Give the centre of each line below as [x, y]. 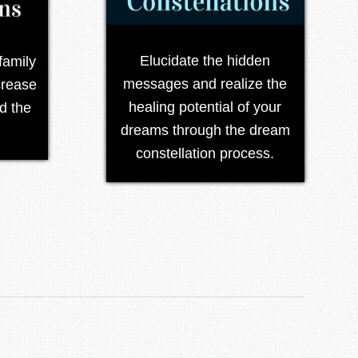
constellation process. [205, 154]
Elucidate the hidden [205, 61]
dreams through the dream [205, 131]
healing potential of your [205, 107]
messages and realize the [205, 84]
